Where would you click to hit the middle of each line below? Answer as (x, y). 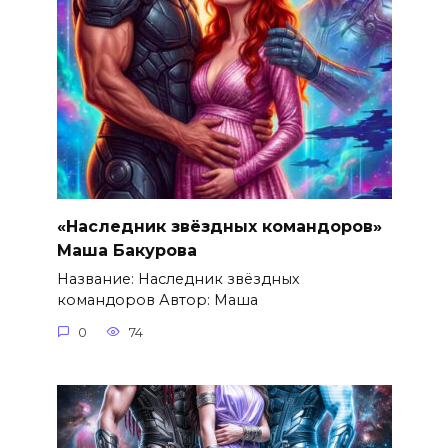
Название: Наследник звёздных (178, 279)
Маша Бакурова (126, 250)
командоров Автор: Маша (157, 300)
